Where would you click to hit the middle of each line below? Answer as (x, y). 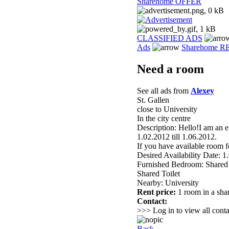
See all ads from (164, 91)
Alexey (202, 91)
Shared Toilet (158, 174)
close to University (167, 109)
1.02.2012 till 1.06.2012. (177, 137)
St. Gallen (153, 100)
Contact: (152, 201)
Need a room (170, 69)
